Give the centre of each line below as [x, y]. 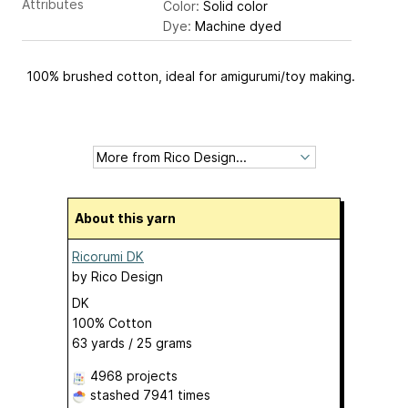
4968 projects [134, 376]
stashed [115, 395]
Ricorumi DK [108, 257]
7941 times [177, 395]
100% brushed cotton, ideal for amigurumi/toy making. [191, 76]
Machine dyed [236, 26]
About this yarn [130, 219]
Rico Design [127, 277]
